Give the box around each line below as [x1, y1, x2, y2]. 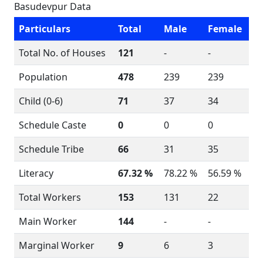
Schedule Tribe [19, 143, 84, 156]
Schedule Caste [19, 119, 86, 131]
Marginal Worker [19, 239, 95, 252]
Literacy [19, 167, 53, 180]
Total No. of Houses [19, 46, 106, 59]
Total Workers [19, 191, 81, 204]
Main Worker [19, 215, 77, 228]
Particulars [19, 22, 70, 35]
